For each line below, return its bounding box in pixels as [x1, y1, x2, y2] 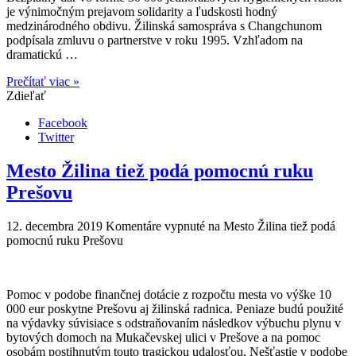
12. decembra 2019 [6, 219, 103, 233]
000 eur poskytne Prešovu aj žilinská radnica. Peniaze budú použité [6, 301, 343, 315]
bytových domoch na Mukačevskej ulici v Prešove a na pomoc [6, 330, 320, 344]
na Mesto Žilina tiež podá [205, 219, 335, 233]
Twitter [38, 130, 74, 145]
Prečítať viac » [6, 75, 79, 89]
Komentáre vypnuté [106, 219, 205, 233]
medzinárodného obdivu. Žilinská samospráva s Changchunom [6, 19, 322, 33]
